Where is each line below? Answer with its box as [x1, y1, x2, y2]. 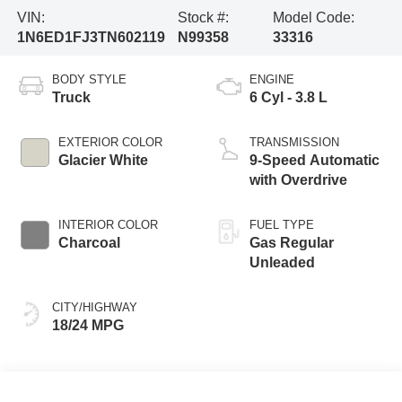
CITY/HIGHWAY [51, 301, 137, 315]
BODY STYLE [51, 73, 127, 87]
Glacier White [57, 153, 148, 169]
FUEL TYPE [249, 218, 314, 232]
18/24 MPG [51, 318, 124, 334]
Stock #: [177, 9, 229, 25]
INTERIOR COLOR [57, 218, 158, 232]
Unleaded [249, 255, 315, 271]
